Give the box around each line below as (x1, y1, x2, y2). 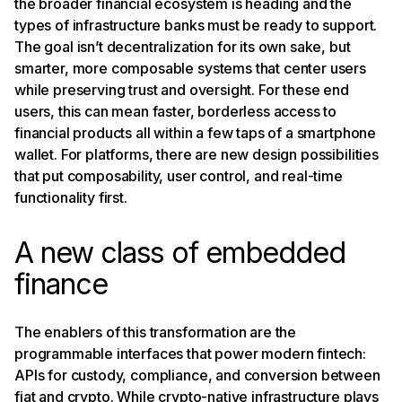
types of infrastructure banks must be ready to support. (14, 15, 378, 34)
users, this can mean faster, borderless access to (14, 101, 337, 120)
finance (14, 266, 108, 301)
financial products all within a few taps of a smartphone (14, 123, 377, 142)
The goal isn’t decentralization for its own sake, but (14, 37, 351, 56)
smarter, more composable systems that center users (14, 58, 366, 77)
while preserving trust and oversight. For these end (14, 80, 349, 99)
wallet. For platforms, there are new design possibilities (14, 144, 379, 163)
